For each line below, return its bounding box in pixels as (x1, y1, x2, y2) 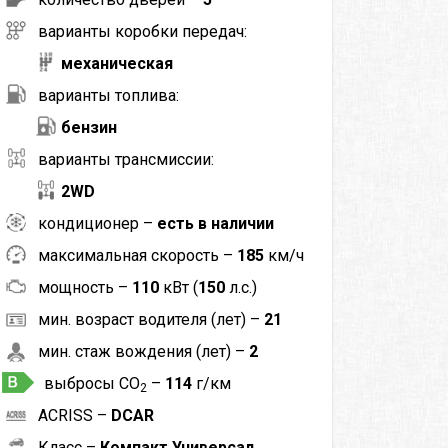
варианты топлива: (37, 85, 179, 105)
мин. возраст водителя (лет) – (37, 309, 264, 329)
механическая (60, 53, 173, 73)
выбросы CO (43, 373, 140, 393)
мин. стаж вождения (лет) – (37, 341, 249, 361)
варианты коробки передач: (37, 21, 247, 41)
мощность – (37, 277, 132, 297)
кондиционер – (37, 213, 157, 233)
